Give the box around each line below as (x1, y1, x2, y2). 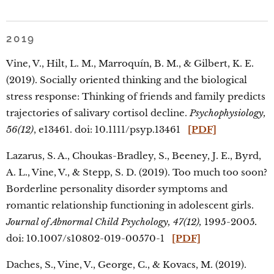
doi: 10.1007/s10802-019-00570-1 (6, 232, 172, 244)
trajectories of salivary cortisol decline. (6, 107, 190, 119)
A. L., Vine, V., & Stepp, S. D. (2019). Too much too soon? (6, 166, 267, 178)
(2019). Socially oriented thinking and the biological (6, 74, 247, 86)
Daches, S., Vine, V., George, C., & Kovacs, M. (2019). (6, 259, 246, 270)
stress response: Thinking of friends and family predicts (6, 91, 265, 102)
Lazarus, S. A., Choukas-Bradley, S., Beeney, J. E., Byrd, (6, 150, 261, 161)
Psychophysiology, (190, 107, 266, 119)
